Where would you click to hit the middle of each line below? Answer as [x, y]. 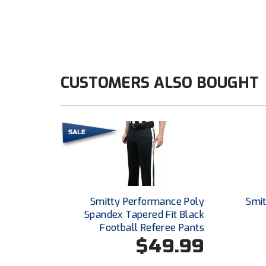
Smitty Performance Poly [147, 201]
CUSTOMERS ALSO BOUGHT [160, 83]
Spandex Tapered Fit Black [144, 214]
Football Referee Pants [152, 227]
